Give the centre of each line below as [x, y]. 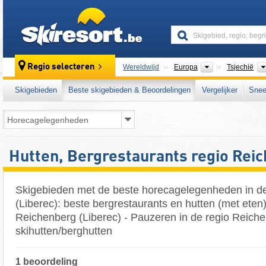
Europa [186, 67]
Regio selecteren [61, 67]
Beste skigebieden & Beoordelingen [129, 90]
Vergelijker [220, 90]
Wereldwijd [141, 67]
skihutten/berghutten [64, 231]
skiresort [158, 13]
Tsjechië [240, 67]
